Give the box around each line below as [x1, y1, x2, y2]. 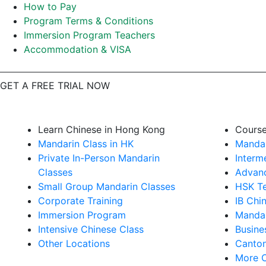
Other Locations [38, 237, 110, 249]
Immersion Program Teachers [24, 29, 155, 41]
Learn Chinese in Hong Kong [38, 123, 165, 135]
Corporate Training [38, 195, 123, 207]
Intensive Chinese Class [38, 223, 144, 235]
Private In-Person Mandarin [38, 152, 160, 164]
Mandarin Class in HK [38, 138, 134, 150]
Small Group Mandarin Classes [38, 180, 175, 192]
